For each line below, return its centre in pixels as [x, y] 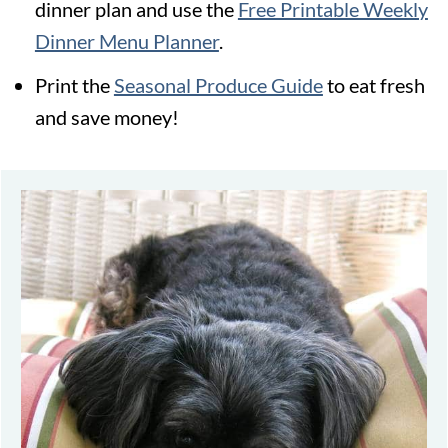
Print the [74, 84]
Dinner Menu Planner [126, 40]
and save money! [106, 116]
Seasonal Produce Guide [218, 84]
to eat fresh [373, 84]
